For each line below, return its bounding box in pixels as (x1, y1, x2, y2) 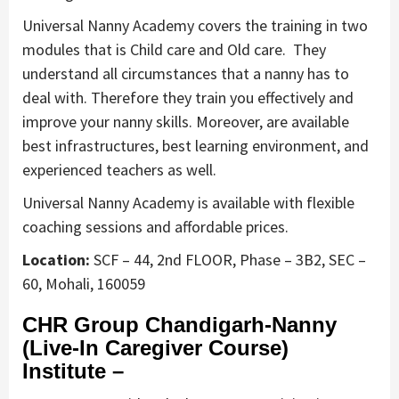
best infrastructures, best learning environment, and (22, 134, 369, 156)
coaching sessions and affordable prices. (22, 216, 289, 237)
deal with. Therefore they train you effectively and (22, 86, 354, 108)
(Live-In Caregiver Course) (22, 335, 289, 360)
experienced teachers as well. (22, 159, 216, 180)
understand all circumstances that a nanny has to (22, 62, 349, 84)
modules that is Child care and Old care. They (22, 38, 326, 60)
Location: (22, 248, 90, 270)
